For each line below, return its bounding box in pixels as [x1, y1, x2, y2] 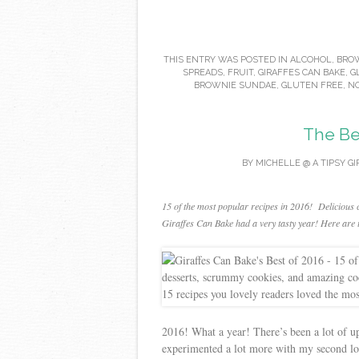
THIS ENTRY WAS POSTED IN [163, 54, 290, 65]
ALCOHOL [290, 54, 332, 65]
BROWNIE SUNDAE [194, 79, 276, 91]
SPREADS [183, 67, 223, 78]
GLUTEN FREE [281, 79, 343, 91]
